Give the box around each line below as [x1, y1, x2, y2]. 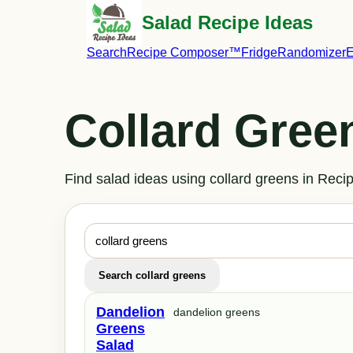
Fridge [241, 46, 277, 59]
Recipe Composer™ [127, 46, 241, 59]
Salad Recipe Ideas [141, 12, 313, 33]
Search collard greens [98, 269, 206, 281]
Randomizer [277, 46, 346, 59]
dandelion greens [173, 306, 260, 318]
